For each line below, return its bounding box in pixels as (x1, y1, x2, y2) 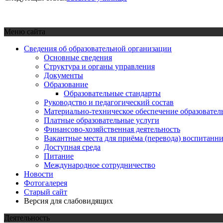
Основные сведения (44, 53, 112, 62)
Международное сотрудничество (44, 160, 155, 169)
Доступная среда (44, 142, 101, 151)
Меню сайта (4, 27, 45, 36)
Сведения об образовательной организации (24, 44, 172, 53)
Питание (44, 151, 74, 160)
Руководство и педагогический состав (44, 98, 174, 107)
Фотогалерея (24, 178, 67, 187)
